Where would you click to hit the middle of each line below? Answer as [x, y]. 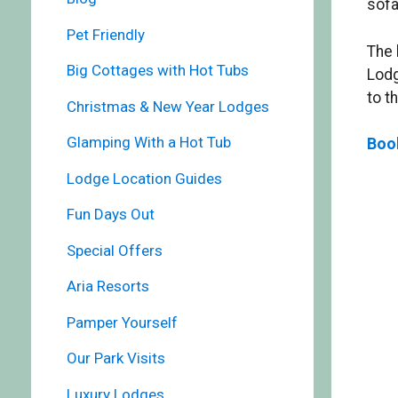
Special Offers [114, 250]
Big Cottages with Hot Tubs [157, 71]
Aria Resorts [107, 287]
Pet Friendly [105, 34]
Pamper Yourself [122, 322]
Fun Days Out [110, 215]
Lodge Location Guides [144, 178]
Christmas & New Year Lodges [167, 106]
